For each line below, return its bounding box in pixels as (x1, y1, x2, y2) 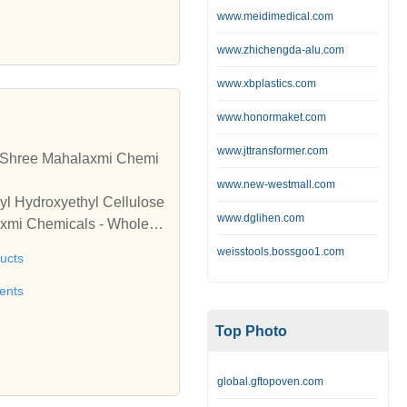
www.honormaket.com (217, 111, 326, 124)
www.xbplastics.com (217, 77, 316, 91)
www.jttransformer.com (217, 144, 328, 158)
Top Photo (215, 323, 287, 340)
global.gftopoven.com (217, 375, 323, 389)
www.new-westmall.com (217, 178, 335, 192)
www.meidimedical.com (217, 10, 333, 24)
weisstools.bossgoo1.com (217, 245, 344, 259)
